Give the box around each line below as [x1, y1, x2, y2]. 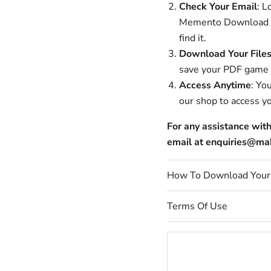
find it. [178, 31, 206, 45]
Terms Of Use [166, 200, 227, 213]
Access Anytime [178, 79, 251, 92]
